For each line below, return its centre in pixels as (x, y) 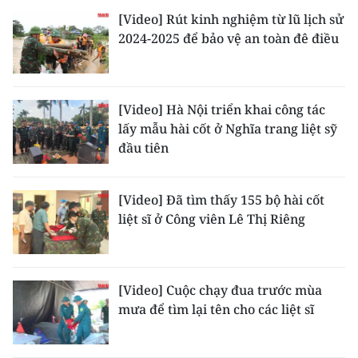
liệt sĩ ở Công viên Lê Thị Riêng (212, 219)
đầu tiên (143, 148)
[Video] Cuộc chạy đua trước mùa (220, 290)
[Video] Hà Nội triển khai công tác (222, 109)
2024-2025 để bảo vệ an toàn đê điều (229, 38)
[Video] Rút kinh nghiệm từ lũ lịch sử (231, 19)
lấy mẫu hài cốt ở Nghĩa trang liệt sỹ (228, 129)
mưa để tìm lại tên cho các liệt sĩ (216, 309)
